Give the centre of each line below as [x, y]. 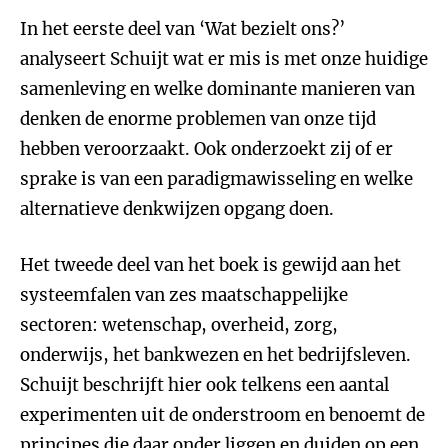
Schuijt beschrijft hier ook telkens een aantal [204, 385]
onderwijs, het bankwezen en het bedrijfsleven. [215, 355]
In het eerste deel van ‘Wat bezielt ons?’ [182, 29]
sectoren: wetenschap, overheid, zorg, [179, 325]
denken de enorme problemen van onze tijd [198, 119]
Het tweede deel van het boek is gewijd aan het [210, 265]
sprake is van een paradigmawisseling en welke [216, 179]
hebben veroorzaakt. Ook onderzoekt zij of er [206, 149]
